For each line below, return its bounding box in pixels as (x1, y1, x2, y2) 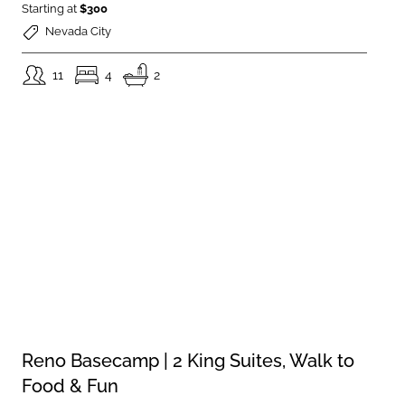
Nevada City (45, 24, 112, 39)
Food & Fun (22, 375, 119, 398)
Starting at (22, 2, 80, 16)
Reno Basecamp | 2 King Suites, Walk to (22, 350, 355, 372)
